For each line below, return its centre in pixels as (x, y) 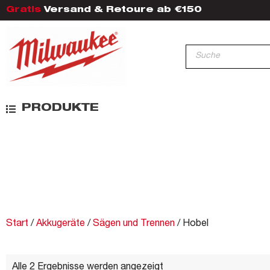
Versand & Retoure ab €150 (121, 10)
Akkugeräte (61, 224)
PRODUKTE (60, 109)
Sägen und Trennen (134, 224)
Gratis (24, 10)
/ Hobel (192, 224)
